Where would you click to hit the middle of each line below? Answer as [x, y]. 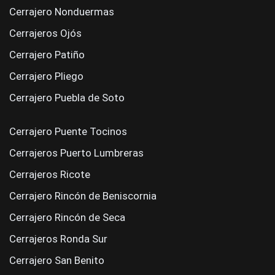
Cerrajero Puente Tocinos [68, 131]
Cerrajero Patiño [47, 55]
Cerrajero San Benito [57, 260]
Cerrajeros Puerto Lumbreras [76, 153]
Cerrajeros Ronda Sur [58, 239]
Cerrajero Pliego [46, 76]
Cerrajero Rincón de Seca [67, 217]
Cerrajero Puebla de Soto [67, 98]
